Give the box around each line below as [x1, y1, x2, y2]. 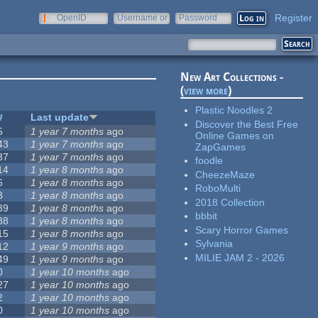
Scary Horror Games [195, 224, 289, 236]
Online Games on [195, 129, 275, 141]
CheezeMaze [195, 168, 256, 180]
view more [184, 84, 229, 98]
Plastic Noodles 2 [195, 104, 273, 116]
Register [275, 12, 312, 23]
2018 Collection [195, 196, 265, 208]
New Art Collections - [180, 70, 284, 84]
